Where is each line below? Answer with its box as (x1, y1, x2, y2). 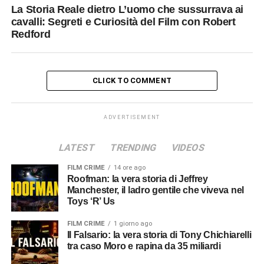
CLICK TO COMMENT (92, 75, 172, 85)
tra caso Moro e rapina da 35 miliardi (67, 240, 221, 251)
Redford (11, 28, 51, 40)
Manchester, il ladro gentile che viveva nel (67, 184, 244, 195)
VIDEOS (170, 141, 207, 153)
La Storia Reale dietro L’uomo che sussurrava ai (11, 3, 244, 15)
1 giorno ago (113, 219, 152, 227)
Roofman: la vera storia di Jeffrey (67, 173, 74, 184)
